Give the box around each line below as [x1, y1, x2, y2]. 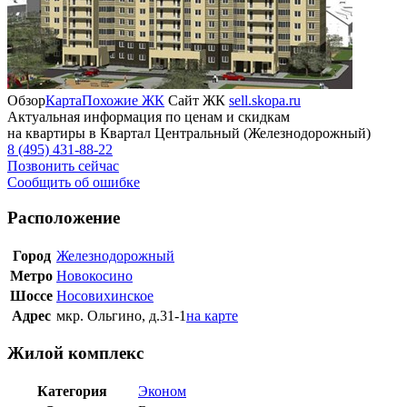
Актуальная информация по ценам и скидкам [7, 109, 290, 125]
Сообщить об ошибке [7, 174, 140, 191]
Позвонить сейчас [7, 158, 119, 174]
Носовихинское [56, 287, 154, 303]
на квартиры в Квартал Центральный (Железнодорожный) [7, 125, 371, 142]
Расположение [7, 207, 120, 227]
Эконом [138, 383, 186, 400]
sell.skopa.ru [229, 93, 301, 109]
